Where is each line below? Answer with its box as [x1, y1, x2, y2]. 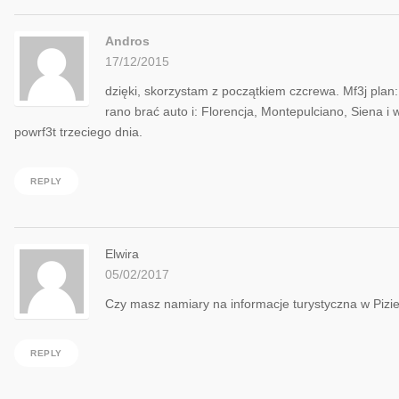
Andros [105, 35, 150, 49]
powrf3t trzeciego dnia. [14, 126, 142, 140]
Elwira [105, 248, 139, 262]
